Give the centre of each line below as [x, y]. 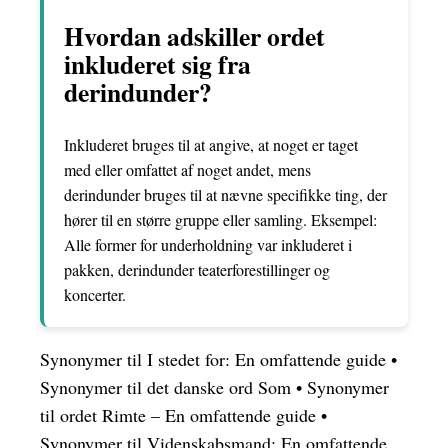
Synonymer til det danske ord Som [165, 386]
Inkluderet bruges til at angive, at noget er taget [211, 144]
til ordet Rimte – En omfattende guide [178, 414]
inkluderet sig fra [157, 64]
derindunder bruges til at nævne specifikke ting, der [225, 194]
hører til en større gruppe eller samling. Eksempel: [220, 219]
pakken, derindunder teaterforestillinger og [197, 269]
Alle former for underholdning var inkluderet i [208, 244]
